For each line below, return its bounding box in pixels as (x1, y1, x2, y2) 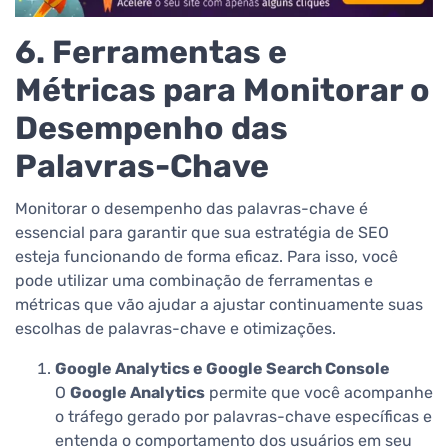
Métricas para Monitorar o (15, 70, 430, 109)
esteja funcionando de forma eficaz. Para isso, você (15, 246, 398, 266)
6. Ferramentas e (15, 32, 287, 71)
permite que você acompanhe (205, 382, 433, 402)
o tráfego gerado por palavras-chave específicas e (55, 406, 432, 426)
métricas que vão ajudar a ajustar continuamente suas (15, 294, 423, 314)
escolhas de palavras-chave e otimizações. (15, 318, 336, 338)
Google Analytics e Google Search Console (55, 358, 390, 378)
